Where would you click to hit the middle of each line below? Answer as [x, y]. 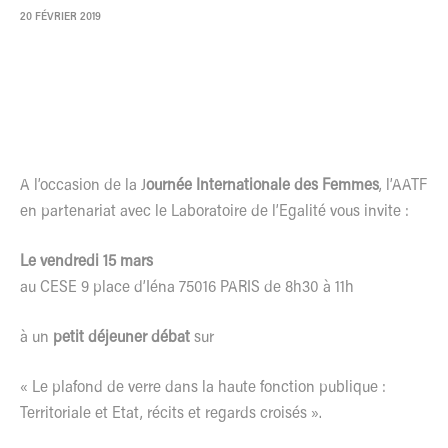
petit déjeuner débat [123, 337]
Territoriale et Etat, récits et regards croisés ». [171, 413]
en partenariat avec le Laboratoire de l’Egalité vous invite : [214, 211]
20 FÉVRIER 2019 [60, 17]
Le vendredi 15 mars [86, 261]
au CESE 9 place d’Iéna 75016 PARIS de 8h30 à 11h [187, 287]
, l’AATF [403, 185]
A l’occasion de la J [83, 185]
